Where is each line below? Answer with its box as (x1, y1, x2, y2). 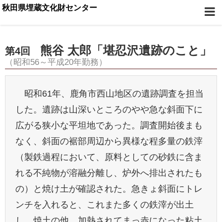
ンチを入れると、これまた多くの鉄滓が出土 (15, 200, 194, 210)
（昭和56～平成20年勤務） (5, 57, 107, 67)
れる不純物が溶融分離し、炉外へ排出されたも (15, 168, 203, 178)
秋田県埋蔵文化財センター (1, 3, 97, 12)
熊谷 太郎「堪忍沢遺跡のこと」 (40, 44, 212, 57)
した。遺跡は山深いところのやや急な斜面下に (15, 105, 203, 114)
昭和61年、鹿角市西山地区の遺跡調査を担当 (15, 89, 204, 99)
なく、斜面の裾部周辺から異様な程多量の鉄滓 (15, 136, 203, 146)
